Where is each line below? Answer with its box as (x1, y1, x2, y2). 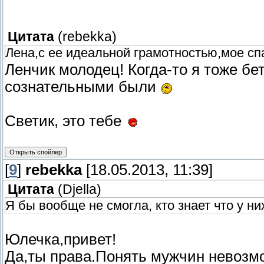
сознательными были (5, 78, 160, 95)
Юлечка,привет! (5, 231, 116, 248)
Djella (62, 182, 97, 197)
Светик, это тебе (5, 113, 126, 130)
